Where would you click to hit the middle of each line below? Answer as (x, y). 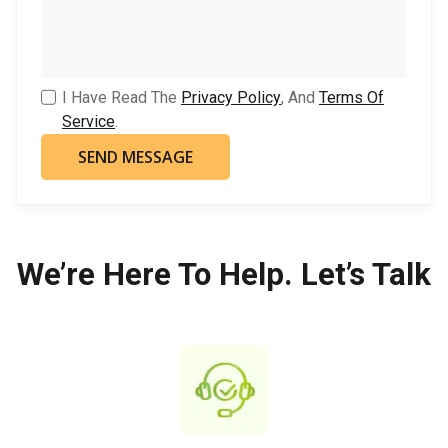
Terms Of (351, 97)
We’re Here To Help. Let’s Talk (224, 274)
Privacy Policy (231, 97)
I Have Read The (121, 97)
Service (88, 121)
